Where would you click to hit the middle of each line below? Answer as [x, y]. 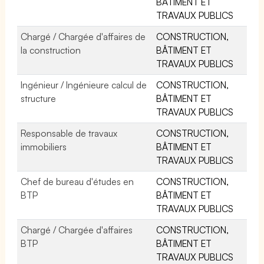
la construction [51, 50]
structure [38, 98]
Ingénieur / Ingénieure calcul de [84, 85]
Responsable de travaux [69, 133]
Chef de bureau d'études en [77, 181]
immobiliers [44, 146]
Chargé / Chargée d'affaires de [83, 36]
